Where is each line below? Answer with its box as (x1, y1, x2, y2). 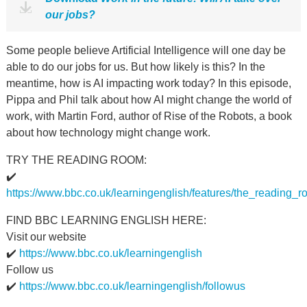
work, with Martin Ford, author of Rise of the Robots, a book (5, 110, 292, 122)
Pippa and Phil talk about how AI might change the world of (5, 94, 291, 106)
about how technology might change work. (5, 127, 210, 138)
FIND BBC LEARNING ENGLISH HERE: (5, 214, 206, 226)
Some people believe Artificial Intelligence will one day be (5, 45, 286, 56)
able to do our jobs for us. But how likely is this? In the (5, 61, 265, 73)
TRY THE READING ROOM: (5, 154, 147, 166)
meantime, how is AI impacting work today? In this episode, (5, 77, 291, 89)
